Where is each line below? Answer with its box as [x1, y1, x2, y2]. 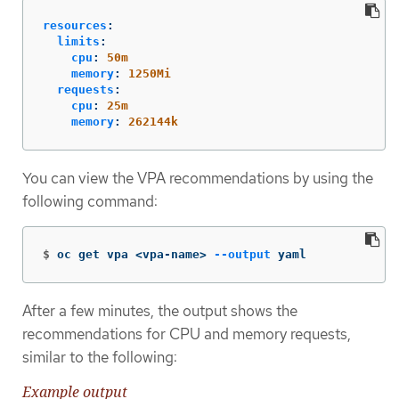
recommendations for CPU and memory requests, [22, 323, 351, 344]
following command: [22, 191, 158, 211]
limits [57, 34, 100, 48]
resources [43, 18, 107, 32]
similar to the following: [22, 346, 177, 367]
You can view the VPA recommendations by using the [22, 167, 373, 188]
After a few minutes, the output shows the [22, 300, 297, 321]
